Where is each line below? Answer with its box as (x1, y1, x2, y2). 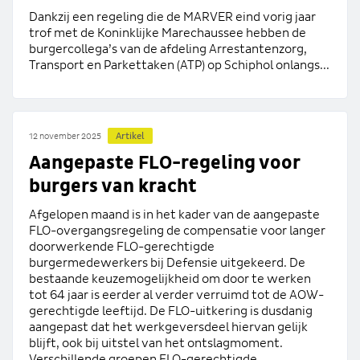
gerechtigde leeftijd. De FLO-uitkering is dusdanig (29, 304, 313, 317)
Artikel (116, 130, 145, 141)
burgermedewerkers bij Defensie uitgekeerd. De (29, 256, 305, 269)
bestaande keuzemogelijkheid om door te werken (29, 272, 311, 285)
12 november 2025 (29, 132, 101, 141)
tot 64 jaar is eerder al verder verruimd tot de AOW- (29, 288, 324, 301)
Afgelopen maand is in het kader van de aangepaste (29, 207, 320, 221)
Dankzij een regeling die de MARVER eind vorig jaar (29, 10, 316, 23)
